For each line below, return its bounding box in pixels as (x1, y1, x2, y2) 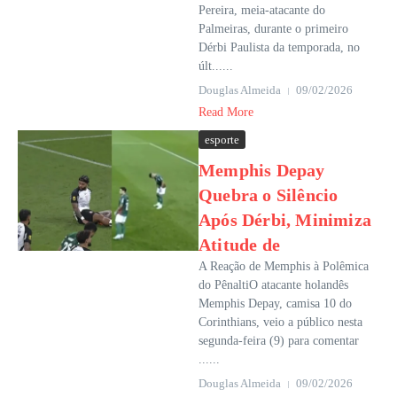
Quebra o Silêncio (198, 185, 339, 205)
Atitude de (198, 235, 280, 254)
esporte (205, 133, 239, 146)
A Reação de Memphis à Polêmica (198, 260, 369, 273)
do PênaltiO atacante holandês (198, 278, 348, 292)
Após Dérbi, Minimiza (198, 210, 371, 230)
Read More (198, 105, 253, 119)
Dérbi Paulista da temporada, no (198, 41, 360, 54)
